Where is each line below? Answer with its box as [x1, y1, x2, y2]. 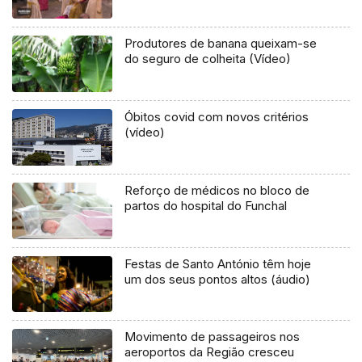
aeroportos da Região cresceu [124, 344, 295, 360]
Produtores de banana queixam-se [124, 35, 318, 51]
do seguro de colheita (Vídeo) [124, 50, 292, 66]
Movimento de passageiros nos [124, 329, 301, 345]
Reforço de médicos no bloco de [124, 182, 310, 198]
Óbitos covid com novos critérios [124, 108, 309, 124]
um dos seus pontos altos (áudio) [124, 271, 311, 287]
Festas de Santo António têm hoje [124, 255, 312, 271]
